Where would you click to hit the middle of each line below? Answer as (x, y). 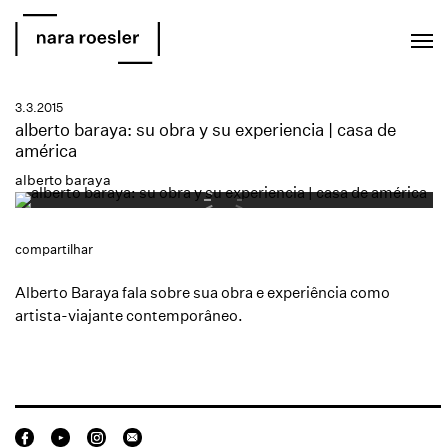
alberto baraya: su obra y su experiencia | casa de (205, 129)
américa (46, 150)
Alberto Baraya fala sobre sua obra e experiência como (202, 292)
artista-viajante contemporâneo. (129, 315)
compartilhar (54, 249)
